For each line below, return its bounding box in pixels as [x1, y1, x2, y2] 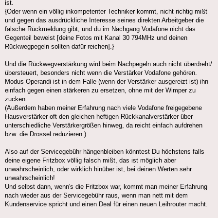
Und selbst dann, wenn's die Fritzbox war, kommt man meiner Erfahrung [5, 182, 207, 190]
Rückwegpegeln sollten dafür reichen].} [5, 42, 114, 50]
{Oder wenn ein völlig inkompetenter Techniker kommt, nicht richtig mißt [5, 7, 207, 15]
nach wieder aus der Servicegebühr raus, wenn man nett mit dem [5, 191, 188, 199]
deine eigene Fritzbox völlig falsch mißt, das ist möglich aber [5, 156, 176, 164]
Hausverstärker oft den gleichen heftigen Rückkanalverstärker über [5, 112, 193, 120]
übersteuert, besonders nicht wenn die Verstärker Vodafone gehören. [5, 69, 197, 76]
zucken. [5, 95, 27, 103]
